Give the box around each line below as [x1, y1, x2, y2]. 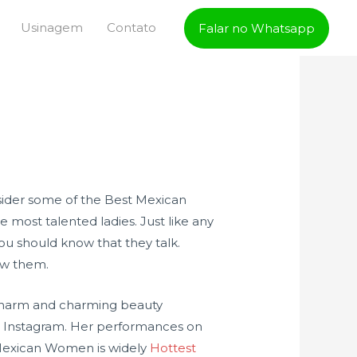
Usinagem [21, 20, 83, 35]
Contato [107, 20, 156, 35]
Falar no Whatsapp [198, 20, 315, 36]
